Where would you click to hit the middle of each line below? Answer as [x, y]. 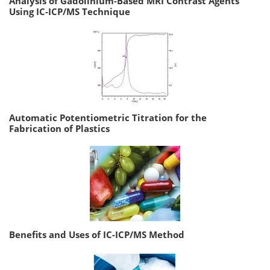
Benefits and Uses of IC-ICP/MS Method [97, 234]
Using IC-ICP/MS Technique [70, 11]
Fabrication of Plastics [59, 128]
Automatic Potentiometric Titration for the [108, 117]
